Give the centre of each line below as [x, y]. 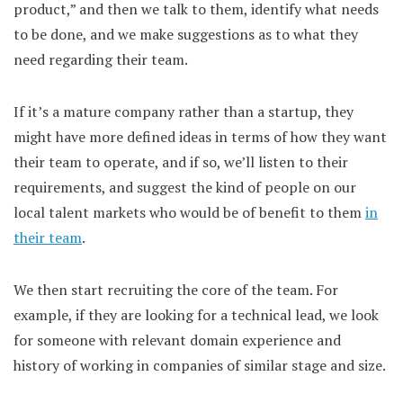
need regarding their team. [101, 59]
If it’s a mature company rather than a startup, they [184, 111]
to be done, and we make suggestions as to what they [186, 34]
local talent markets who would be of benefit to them [189, 212]
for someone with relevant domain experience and [177, 340]
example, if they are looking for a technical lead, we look [196, 314]
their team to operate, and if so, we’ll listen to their [181, 161]
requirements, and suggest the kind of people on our [185, 187]
